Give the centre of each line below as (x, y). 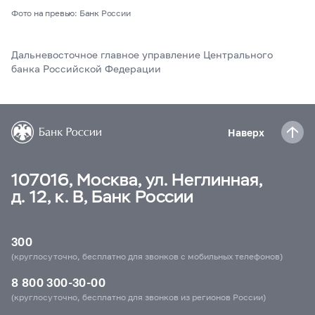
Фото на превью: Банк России (71, 13)
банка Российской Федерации (86, 69)
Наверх (246, 132)
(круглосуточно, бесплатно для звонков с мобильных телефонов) (147, 256)
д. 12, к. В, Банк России (102, 197)
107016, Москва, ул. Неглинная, (137, 180)
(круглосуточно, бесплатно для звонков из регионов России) (139, 297)
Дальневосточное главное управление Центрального (142, 54)
